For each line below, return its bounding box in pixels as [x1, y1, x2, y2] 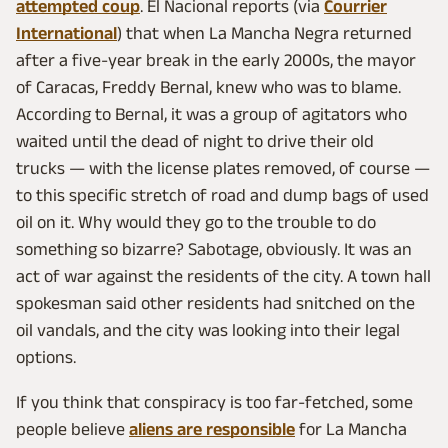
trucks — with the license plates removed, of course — [16, 158, 430, 179]
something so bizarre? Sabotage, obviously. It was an [16, 239, 412, 260]
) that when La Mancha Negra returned [117, 23, 412, 44]
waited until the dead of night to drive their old [16, 131, 374, 152]
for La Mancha [295, 419, 407, 440]
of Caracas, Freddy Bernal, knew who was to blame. [16, 77, 401, 98]
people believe [16, 419, 129, 440]
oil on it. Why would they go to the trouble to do [16, 212, 376, 233]
